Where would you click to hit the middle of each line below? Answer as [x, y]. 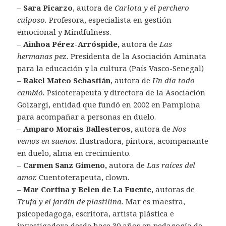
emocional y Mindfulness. [64, 32]
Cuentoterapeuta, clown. [84, 177]
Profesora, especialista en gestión [109, 20]
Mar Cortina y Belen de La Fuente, [89, 189]
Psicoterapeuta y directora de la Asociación [126, 93]
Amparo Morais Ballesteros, [79, 129]
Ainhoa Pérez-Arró [60, 44]
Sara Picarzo [48, 8]
